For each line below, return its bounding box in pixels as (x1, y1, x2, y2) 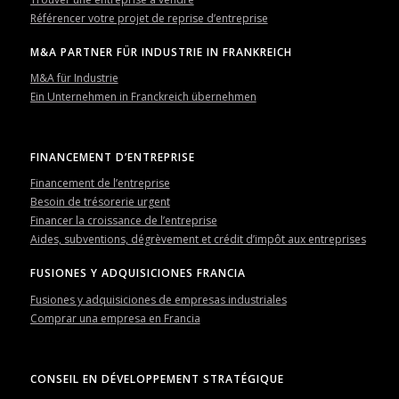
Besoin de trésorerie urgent (29, 194, 170, 210)
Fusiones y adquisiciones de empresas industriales (29, 291, 287, 307)
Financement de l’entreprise (29, 175, 170, 191)
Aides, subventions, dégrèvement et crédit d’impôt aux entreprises (29, 232, 366, 248)
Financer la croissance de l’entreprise (29, 213, 217, 229)
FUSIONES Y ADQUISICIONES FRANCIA (29, 265, 246, 281)
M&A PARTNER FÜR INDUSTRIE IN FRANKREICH (29, 44, 292, 60)
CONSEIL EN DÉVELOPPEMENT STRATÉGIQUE (29, 370, 284, 387)
